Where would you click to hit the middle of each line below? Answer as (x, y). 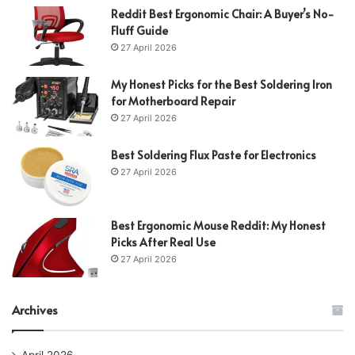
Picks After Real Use (163, 242)
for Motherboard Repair (173, 101)
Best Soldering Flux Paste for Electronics (214, 155)
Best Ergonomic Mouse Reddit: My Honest (218, 226)
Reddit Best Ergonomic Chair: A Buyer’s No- (223, 14)
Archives (35, 310)
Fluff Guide (139, 31)
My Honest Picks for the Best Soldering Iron (221, 85)
